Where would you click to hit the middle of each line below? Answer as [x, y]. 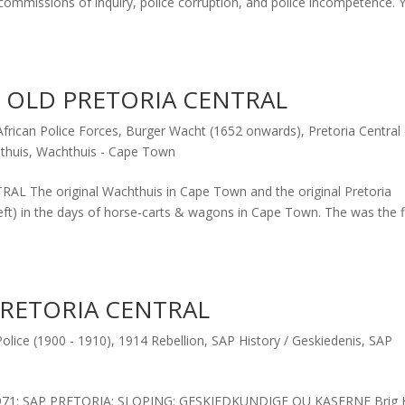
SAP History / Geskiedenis [287, 340]
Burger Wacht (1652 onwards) [214, 130]
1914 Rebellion [162, 340]
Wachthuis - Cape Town [106, 151]
